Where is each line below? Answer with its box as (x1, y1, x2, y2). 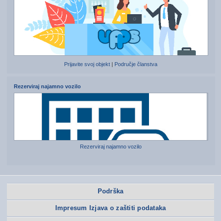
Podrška (97, 187, 124, 195)
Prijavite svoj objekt (64, 61, 110, 68)
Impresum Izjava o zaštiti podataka (55, 204, 166, 212)
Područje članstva (114, 61, 158, 68)
